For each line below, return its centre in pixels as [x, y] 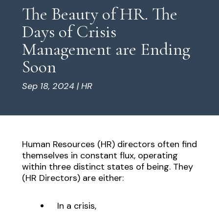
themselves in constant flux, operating [100, 155]
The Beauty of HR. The [99, 14]
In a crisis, [77, 206]
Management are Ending [106, 49]
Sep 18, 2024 [48, 86]
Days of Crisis [69, 31]
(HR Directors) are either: [73, 178]
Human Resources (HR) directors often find [109, 144]
